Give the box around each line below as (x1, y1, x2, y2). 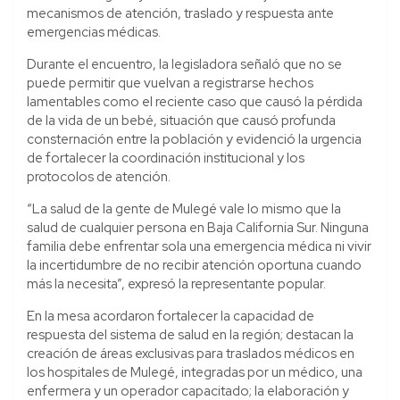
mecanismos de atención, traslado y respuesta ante (27, 4, 334, 23)
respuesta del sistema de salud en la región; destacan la (27, 326, 354, 345)
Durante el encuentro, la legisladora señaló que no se (27, 55, 342, 74)
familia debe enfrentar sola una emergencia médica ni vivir (27, 237, 371, 256)
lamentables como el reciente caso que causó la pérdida (27, 93, 362, 112)
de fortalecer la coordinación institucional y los (27, 149, 304, 168)
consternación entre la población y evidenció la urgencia (27, 130, 362, 149)
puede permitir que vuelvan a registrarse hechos (27, 74, 313, 93)
